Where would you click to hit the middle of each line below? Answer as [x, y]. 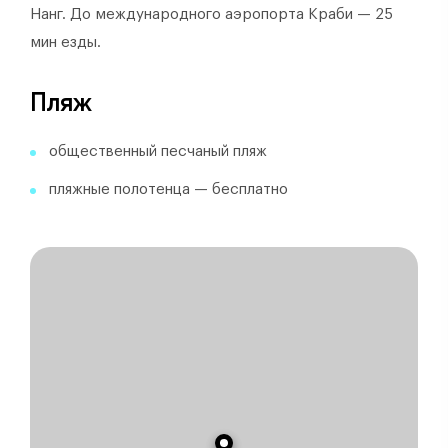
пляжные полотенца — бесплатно [168, 189]
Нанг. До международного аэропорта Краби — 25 [211, 14]
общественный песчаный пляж [158, 151]
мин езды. [65, 42]
